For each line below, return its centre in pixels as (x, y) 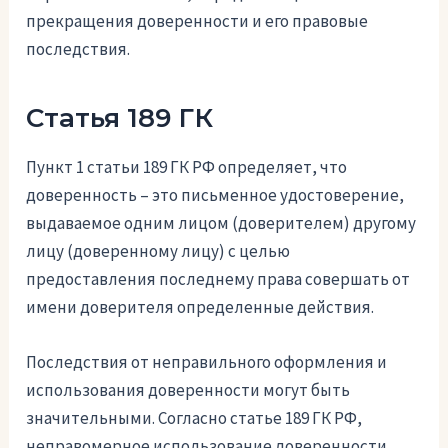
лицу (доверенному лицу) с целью (158, 250)
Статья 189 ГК (120, 117)
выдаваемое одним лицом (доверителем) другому (221, 222)
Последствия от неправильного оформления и (207, 361)
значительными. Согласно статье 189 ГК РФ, (194, 417)
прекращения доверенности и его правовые (197, 20)
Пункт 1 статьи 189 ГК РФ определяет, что (187, 166)
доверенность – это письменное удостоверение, (215, 194)
